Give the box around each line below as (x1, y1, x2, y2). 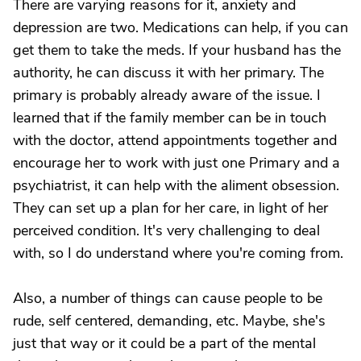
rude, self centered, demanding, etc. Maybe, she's (13, 311, 326, 330)
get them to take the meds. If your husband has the (13, 40, 341, 60)
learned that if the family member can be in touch (13, 108, 326, 127)
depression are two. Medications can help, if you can (13, 18, 348, 37)
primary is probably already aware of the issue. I (13, 85, 321, 105)
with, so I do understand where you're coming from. (13, 243, 343, 263)
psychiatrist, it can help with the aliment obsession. (13, 176, 339, 195)
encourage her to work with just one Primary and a (13, 153, 340, 172)
